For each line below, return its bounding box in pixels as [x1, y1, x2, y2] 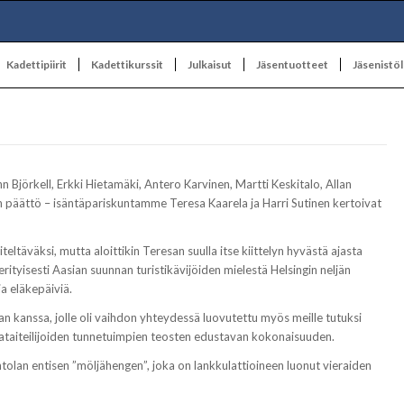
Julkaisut [187, 58, 232, 71]
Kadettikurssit [90, 58, 163, 71]
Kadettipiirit [5, 58, 67, 71]
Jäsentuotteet [255, 58, 328, 71]
